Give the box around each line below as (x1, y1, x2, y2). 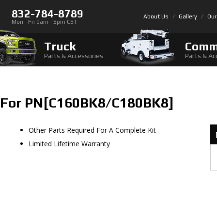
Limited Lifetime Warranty (29, 139, 110, 149)
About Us (143, 13, 169, 20)
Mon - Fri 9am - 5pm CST (12, 18, 77, 26)
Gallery (179, 13, 197, 20)
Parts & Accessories (44, 51, 103, 60)
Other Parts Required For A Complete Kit (29, 125, 156, 135)
